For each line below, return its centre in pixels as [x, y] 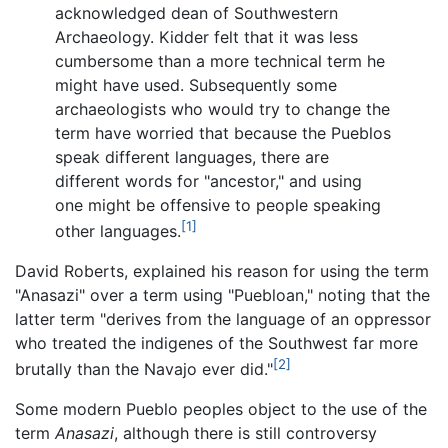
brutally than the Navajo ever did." [144, 369]
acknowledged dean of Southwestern [196, 12]
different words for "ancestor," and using [208, 180]
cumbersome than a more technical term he [220, 60]
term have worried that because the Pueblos [223, 132]
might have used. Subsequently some [196, 84]
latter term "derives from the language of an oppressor [223, 319]
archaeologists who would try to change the [222, 108]
